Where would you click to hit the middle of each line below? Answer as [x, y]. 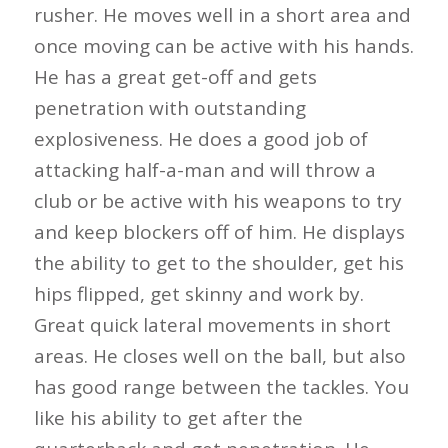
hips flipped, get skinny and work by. [198, 294]
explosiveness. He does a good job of [200, 139]
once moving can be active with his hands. [223, 46]
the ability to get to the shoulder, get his [218, 263]
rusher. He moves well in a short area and [222, 15]
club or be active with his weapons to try [217, 201]
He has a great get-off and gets [175, 77]
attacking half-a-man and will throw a [204, 170]
